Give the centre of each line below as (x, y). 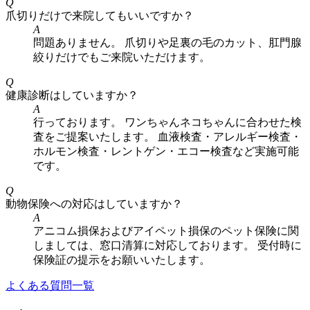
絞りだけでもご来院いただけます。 (122, 57)
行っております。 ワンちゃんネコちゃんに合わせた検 (167, 122)
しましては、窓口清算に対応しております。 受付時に (167, 245)
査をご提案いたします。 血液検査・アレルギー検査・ (167, 136)
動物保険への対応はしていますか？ (94, 203)
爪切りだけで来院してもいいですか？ (100, 15)
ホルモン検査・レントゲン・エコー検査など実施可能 (166, 151)
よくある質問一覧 (50, 285)
